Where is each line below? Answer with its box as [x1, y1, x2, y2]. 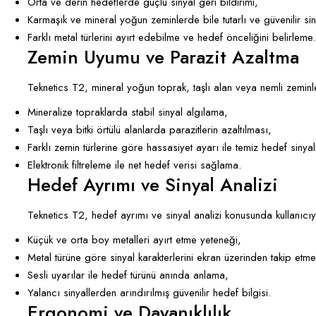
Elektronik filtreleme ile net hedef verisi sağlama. [28, 157, 241, 173]
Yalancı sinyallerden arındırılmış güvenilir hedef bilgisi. [28, 284, 271, 300]
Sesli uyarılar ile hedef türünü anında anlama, [28, 267, 229, 283]
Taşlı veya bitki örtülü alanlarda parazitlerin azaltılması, [28, 121, 272, 138]
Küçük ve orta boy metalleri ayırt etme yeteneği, [28, 231, 241, 248]
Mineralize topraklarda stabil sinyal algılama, [28, 104, 228, 120]
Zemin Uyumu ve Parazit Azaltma [28, 43, 299, 71]
